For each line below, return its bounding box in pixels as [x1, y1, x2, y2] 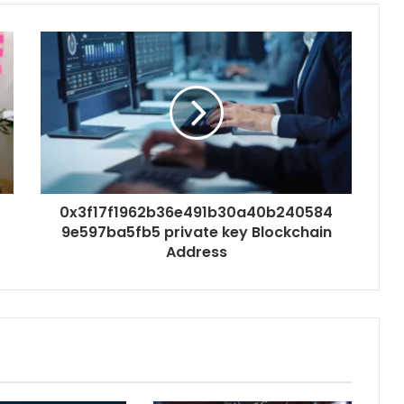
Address [165, 242, 227, 263]
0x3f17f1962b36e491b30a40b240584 [60, 202, 333, 224]
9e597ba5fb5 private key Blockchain [60, 222, 332, 243]
